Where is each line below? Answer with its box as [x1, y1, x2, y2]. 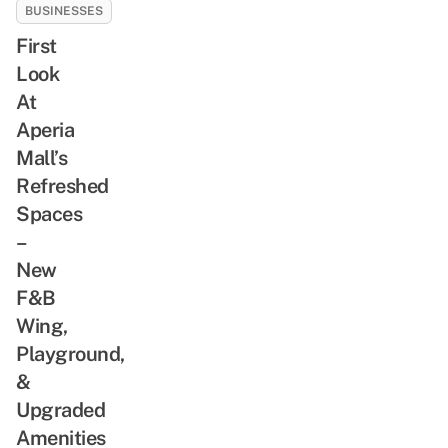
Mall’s [16, 145, 67, 170]
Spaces [16, 201, 82, 226]
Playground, [16, 341, 125, 366]
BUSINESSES [25, 3, 103, 18]
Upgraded [16, 397, 105, 422]
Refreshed [16, 173, 109, 198]
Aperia [16, 117, 74, 142]
